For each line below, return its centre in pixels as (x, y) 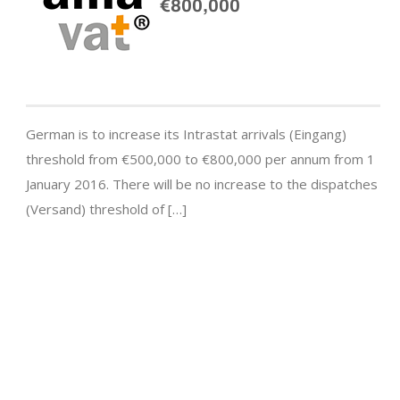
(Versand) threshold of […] (106, 209)
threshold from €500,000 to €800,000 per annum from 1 (200, 159)
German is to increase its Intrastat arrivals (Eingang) (186, 134)
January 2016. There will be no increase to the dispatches (202, 184)
